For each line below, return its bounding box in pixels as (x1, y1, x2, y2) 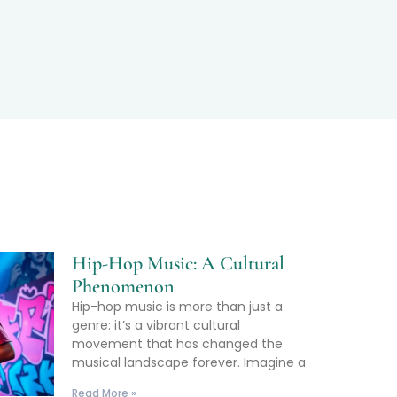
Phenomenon (72, 275, 175, 299)
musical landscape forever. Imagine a (72, 354, 306, 372)
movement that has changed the (72, 335, 283, 354)
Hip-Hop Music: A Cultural (72, 252, 284, 276)
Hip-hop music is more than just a (72, 298, 283, 316)
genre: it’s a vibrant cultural (72, 316, 240, 335)
